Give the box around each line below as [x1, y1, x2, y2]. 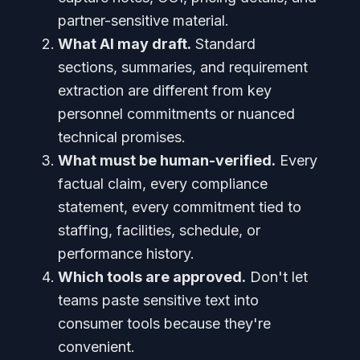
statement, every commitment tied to [58, 198, 301, 215]
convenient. [58, 338, 135, 355]
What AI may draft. [58, 35, 191, 52]
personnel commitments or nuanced [58, 105, 295, 122]
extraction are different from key [58, 82, 272, 99]
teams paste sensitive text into [58, 292, 259, 309]
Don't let [246, 268, 308, 285]
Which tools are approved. [58, 268, 246, 285]
